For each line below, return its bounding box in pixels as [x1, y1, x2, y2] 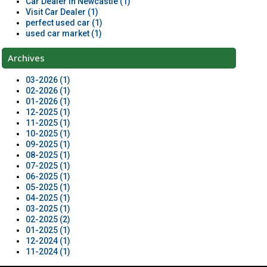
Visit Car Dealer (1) [25, 7, 98, 17]
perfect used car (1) [25, 18, 103, 27]
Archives [7, 52, 45, 64]
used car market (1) [25, 29, 102, 38]
